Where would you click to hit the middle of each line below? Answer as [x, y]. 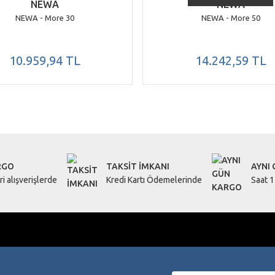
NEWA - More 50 [230, 18]
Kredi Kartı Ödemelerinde [154, 180]
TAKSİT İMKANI [138, 166]
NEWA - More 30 [45, 18]
